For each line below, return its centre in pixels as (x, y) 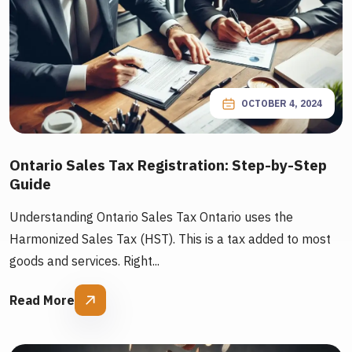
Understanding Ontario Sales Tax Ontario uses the (151, 217)
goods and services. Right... (84, 261)
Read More (42, 300)
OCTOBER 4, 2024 (282, 103)
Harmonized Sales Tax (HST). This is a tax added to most (170, 239)
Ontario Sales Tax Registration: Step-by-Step (168, 165)
